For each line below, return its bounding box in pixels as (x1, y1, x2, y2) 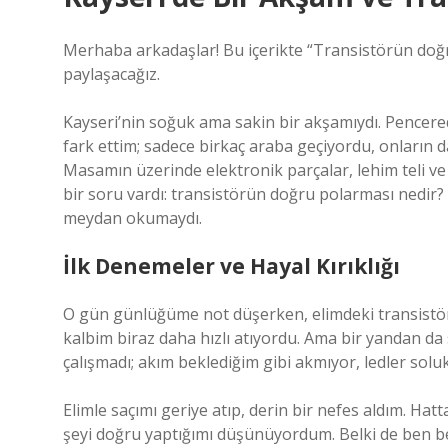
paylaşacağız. (63, 63, 160, 85)
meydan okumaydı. (63, 207, 202, 229)
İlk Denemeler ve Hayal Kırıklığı (63, 252, 400, 280)
